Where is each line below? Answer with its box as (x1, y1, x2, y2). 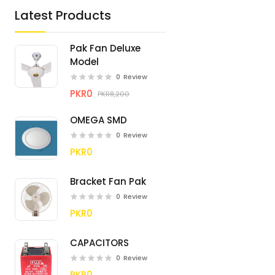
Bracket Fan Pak (70, 175, 147, 188)
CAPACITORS (70, 236, 130, 249)
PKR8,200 (98, 89, 130, 99)
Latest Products (15, 7, 112, 24)
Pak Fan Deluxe (70, 42, 110, 55)
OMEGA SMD (70, 114, 128, 126)
